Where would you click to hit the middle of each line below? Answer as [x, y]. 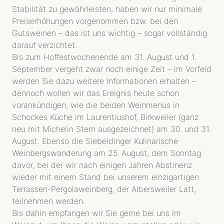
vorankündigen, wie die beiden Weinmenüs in [96, 105]
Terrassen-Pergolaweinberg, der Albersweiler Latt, [104, 189]
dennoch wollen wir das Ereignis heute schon [95, 93]
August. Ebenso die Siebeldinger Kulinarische [95, 141]
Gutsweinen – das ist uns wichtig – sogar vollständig [109, 33]
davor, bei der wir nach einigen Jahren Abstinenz [102, 165]
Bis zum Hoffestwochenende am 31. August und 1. [104, 57]
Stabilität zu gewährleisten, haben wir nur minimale [107, 9]
